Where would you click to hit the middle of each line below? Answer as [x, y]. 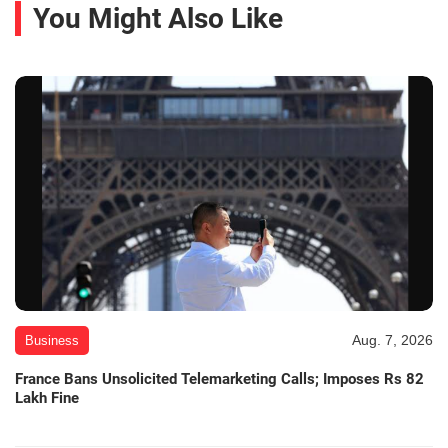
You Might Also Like [158, 19]
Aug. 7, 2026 [392, 340]
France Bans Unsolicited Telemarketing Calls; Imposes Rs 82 [219, 379]
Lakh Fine [47, 398]
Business [52, 341]
